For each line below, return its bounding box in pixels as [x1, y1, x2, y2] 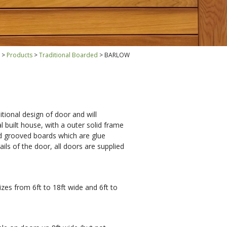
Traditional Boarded [39, 51, 98, 59]
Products [7, 51, 32, 59]
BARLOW [104, 51, 130, 59]
